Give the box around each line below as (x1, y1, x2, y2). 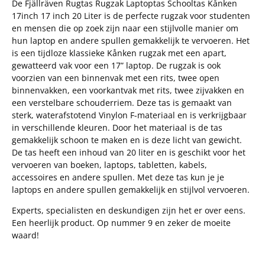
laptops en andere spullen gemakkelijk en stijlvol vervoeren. (12, 184, 250, 196)
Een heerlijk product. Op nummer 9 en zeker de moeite (12, 217, 231, 229)
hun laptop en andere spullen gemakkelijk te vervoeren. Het (12, 35, 250, 47)
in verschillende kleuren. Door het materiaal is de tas (12, 122, 222, 134)
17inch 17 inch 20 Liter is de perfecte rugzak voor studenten (12, 10, 250, 22)
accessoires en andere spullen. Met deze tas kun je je (12, 172, 224, 183)
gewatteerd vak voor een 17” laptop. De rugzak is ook (12, 60, 221, 72)
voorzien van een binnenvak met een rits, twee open (12, 72, 219, 84)
